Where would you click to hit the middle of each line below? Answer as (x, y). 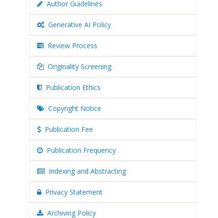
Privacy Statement (74, 192)
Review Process (73, 45)
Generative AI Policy (80, 25)
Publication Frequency (81, 150)
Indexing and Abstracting (87, 171)
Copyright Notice (75, 108)
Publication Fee (69, 129)
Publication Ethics (73, 87)
